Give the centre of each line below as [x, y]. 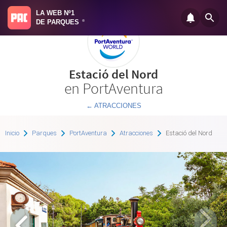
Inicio [12, 133]
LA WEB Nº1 [55, 13]
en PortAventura [113, 88]
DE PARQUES [59, 22]
